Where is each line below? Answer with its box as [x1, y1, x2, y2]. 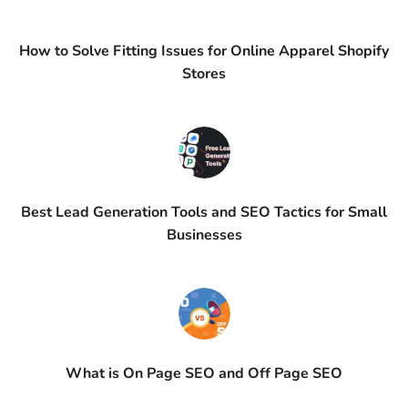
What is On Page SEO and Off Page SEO [66, 363, 342, 384]
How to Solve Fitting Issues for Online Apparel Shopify [19, 41, 389, 62]
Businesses [166, 225, 242, 246]
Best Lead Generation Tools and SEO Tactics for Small [21, 202, 387, 223]
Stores [182, 64, 226, 85]
